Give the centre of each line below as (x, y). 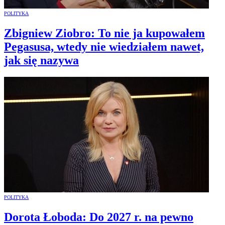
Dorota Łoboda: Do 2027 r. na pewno (99, 217)
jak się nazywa (41, 60)
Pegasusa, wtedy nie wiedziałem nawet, (104, 46)
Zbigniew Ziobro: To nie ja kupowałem (104, 33)
